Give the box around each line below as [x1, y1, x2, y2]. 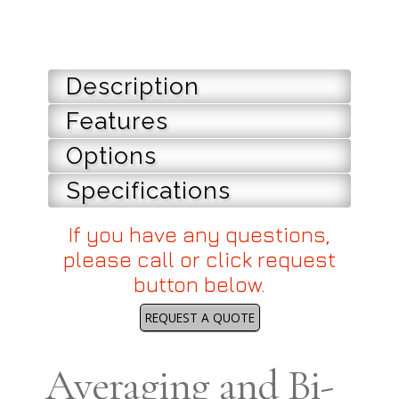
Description [66, 73, 200, 101]
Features [66, 108, 169, 135]
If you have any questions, [69, 222, 331, 248]
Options [66, 142, 158, 170]
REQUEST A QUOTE [144, 308, 255, 326]
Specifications [66, 177, 232, 205]
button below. [134, 272, 266, 297]
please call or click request [63, 247, 337, 273]
